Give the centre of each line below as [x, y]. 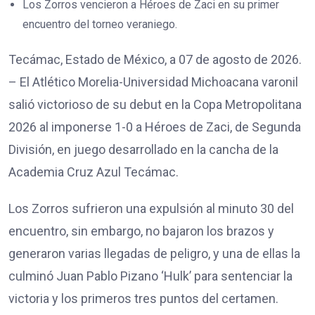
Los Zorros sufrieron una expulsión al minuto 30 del [151, 208]
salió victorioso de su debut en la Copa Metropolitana [155, 104]
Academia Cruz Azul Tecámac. [94, 172]
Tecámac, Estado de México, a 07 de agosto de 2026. [155, 59]
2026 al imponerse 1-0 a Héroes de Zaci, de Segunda [155, 127]
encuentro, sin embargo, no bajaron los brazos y [141, 231]
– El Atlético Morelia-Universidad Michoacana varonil [153, 82]
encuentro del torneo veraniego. [100, 24]
